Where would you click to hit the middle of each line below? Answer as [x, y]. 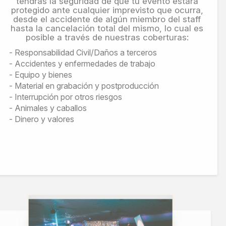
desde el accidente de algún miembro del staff [107, 19]
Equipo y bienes [43, 75]
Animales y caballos [51, 108]
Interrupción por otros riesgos [68, 97]
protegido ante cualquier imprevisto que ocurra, [107, 10]
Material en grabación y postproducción [87, 86]
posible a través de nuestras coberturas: [107, 37]
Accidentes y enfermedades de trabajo [85, 64]
